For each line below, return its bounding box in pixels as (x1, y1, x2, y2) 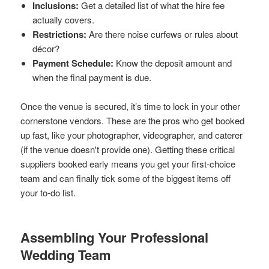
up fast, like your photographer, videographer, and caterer (20, 128, 243, 141)
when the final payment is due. (32, 70, 152, 83)
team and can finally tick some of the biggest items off (20, 171, 231, 184)
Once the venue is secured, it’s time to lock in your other (20, 99, 241, 112)
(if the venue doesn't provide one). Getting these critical (20, 142, 235, 156)
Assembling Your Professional (20, 227, 209, 247)
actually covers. (32, 13, 95, 26)
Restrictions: (32, 27, 87, 41)
